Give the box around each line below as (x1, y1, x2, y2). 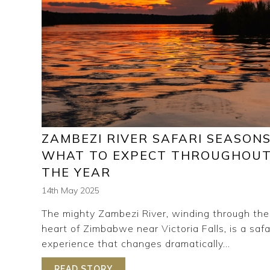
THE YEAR (42, 165, 111, 180)
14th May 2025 (42, 185, 99, 196)
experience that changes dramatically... (42, 237, 230, 250)
